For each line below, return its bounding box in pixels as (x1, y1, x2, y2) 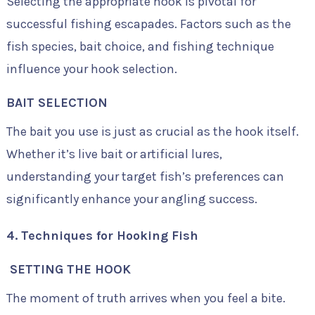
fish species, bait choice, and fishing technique (6, 39, 274, 54)
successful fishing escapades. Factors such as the (6, 16, 291, 32)
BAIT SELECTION (6, 95, 108, 110)
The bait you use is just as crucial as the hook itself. (6, 124, 299, 139)
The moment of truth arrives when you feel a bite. (6, 290, 285, 306)
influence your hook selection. (6, 61, 177, 77)
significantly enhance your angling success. (6, 191, 257, 207)
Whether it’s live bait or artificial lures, (6, 146, 222, 162)
